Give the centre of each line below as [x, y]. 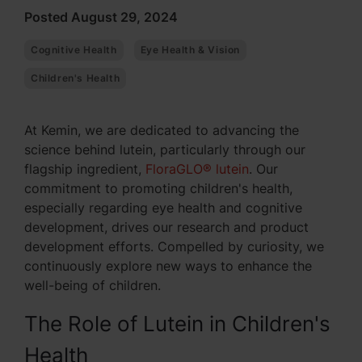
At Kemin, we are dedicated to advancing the [162, 130]
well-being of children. [93, 285]
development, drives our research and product [166, 227]
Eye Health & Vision [190, 50]
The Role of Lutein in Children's [177, 324]
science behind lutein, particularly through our [165, 149]
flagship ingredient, [85, 169]
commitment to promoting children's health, [158, 188]
